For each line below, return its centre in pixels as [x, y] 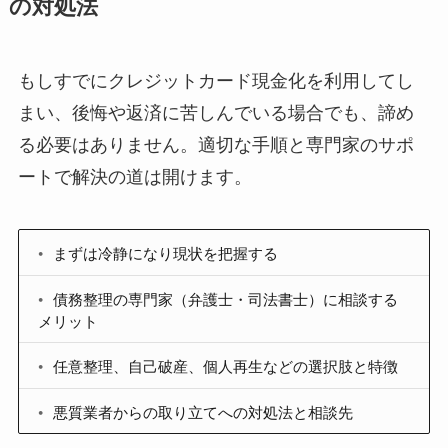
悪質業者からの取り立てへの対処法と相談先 [203, 410]
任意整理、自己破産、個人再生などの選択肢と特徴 [226, 365]
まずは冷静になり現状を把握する [166, 252]
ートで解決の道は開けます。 [134, 177]
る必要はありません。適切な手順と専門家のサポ [215, 145]
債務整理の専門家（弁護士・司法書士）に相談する [226, 297]
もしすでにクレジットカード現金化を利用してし [215, 81]
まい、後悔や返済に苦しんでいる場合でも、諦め [215, 113]
